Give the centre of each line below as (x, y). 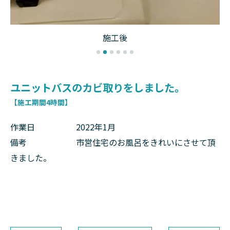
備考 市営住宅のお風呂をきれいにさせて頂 (113, 142)
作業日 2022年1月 (63, 127)
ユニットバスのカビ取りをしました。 (98, 87)
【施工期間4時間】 (41, 102)
